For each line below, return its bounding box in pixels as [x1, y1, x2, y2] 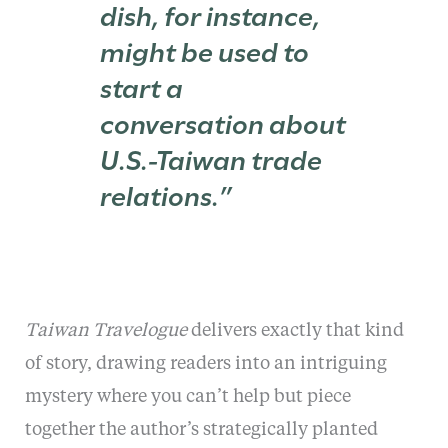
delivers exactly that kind [186, 322, 404, 341]
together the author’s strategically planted [24, 421, 378, 440]
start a [100, 65, 184, 105]
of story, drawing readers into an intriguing [24, 355, 387, 374]
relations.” [100, 173, 233, 213]
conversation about [100, 101, 347, 141]
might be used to [100, 29, 310, 69]
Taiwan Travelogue [24, 322, 187, 341]
